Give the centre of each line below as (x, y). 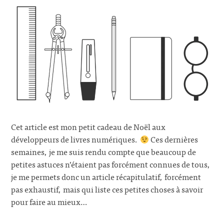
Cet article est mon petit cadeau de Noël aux (88, 127)
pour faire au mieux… (49, 202)
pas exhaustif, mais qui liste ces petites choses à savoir (107, 189)
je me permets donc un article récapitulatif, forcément (106, 177)
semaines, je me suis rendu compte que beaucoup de (104, 152)
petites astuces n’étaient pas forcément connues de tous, (111, 164)
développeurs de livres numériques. (75, 139)
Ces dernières (173, 139)
